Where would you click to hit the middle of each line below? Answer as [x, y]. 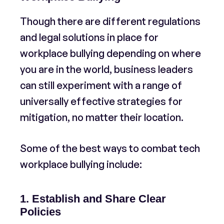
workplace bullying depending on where [110, 53]
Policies [40, 212]
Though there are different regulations [110, 21]
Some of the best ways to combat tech [110, 148]
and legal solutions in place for [89, 37]
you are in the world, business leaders [106, 69]
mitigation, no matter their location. [102, 117]
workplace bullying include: [81, 164]
